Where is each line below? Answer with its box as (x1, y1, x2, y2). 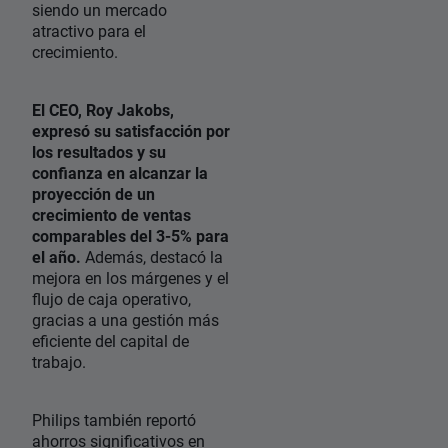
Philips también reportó (32, 409, 196, 431)
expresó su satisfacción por (32, 120, 230, 142)
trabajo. (32, 351, 86, 373)
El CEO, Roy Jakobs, (32, 99, 174, 121)
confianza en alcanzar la (32, 162, 208, 184)
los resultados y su (32, 141, 166, 163)
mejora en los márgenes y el (32, 267, 229, 289)
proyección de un (32, 183, 155, 205)
